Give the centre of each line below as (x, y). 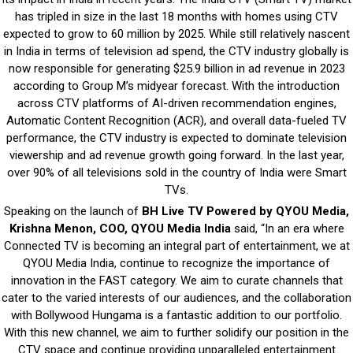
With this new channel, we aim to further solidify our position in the (176, 332)
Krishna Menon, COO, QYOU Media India (120, 228)
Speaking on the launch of (73, 211)
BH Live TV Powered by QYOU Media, (245, 211)
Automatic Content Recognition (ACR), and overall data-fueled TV (176, 120)
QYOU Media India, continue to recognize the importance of (176, 263)
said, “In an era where (287, 228)
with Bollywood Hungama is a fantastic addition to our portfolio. (176, 315)
